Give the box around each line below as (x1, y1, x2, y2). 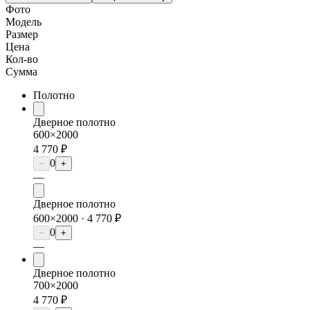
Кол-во (6, 53, 38, 66)
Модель (6, 16, 42, 28)
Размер (6, 28, 38, 41)
